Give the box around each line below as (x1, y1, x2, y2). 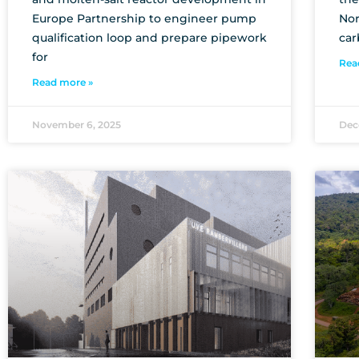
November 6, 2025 (32, 118, 121, 131)
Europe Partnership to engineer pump (32, 10, 256, 26)
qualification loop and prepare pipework (32, 30, 267, 45)
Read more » (32, 75, 93, 88)
